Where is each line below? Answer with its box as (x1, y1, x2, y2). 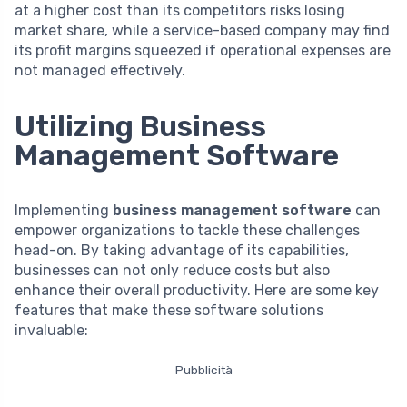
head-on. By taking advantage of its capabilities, (15, 241, 349, 259)
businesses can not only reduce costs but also (15, 261, 330, 279)
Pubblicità (174, 362, 233, 377)
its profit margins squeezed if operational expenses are (15, 41, 391, 59)
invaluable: (15, 321, 88, 339)
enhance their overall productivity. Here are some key (15, 281, 379, 299)
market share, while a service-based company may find (15, 21, 390, 39)
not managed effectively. (15, 61, 185, 79)
